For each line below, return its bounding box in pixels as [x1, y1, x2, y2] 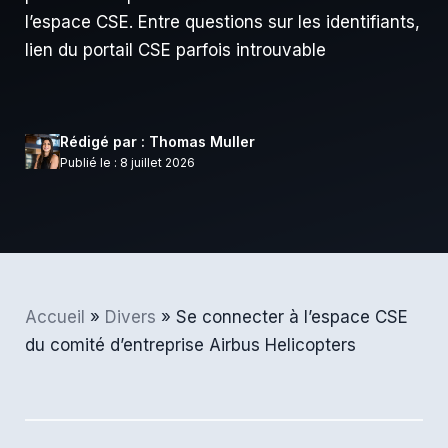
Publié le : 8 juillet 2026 [60, 154, 195, 170]
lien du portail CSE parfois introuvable [25, 40, 326, 60]
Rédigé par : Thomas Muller [60, 132, 255, 150]
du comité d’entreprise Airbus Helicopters [25, 334, 356, 355]
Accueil [25, 306, 85, 327]
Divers [105, 306, 156, 327]
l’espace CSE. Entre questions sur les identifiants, [25, 12, 420, 32]
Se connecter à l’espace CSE [176, 306, 408, 327]
